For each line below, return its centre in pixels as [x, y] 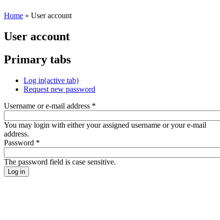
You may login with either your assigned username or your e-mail [105, 125]
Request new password [59, 89]
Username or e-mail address [48, 106]
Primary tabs [37, 59]
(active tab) [61, 80]
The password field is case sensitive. [60, 162]
